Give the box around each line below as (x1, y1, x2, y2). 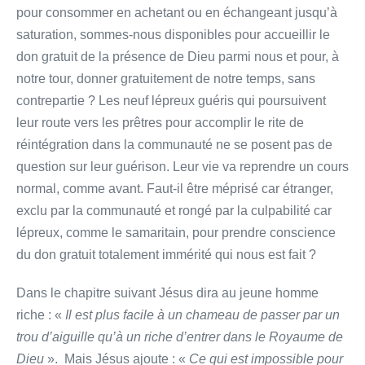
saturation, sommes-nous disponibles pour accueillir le (16, 27, 330, 42)
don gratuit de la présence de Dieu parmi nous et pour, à (16, 49, 339, 64)
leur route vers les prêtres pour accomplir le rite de (16, 115, 304, 130)
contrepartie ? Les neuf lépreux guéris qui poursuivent (16, 93, 326, 108)
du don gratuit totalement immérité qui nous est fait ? (16, 247, 316, 262)
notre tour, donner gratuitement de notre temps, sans (16, 71, 315, 86)
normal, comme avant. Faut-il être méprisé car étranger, (16, 181, 333, 196)
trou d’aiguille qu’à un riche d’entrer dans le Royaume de (16, 329, 343, 344)
